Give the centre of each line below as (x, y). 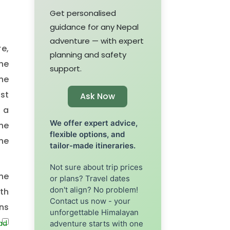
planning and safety (88, 54)
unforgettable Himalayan (94, 212)
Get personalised (83, 13)
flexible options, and (88, 134)
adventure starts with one (97, 223)
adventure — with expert (97, 41)
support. (66, 68)
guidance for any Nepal (94, 27)
